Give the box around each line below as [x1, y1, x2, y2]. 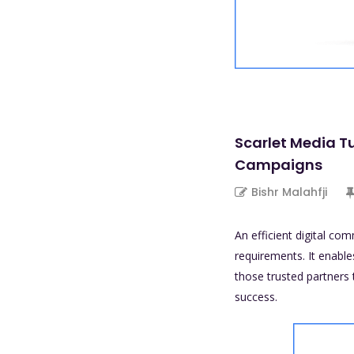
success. [235, 289, 277, 305]
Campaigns [235, 155, 322, 175]
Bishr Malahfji [251, 184, 327, 201]
